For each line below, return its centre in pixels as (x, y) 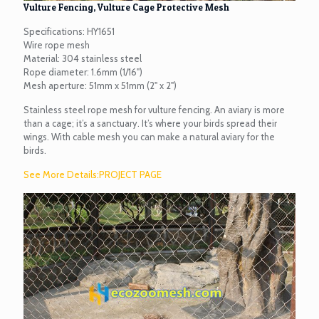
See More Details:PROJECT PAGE (93, 175)
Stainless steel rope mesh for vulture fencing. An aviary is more (154, 110)
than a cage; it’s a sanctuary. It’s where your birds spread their (150, 124)
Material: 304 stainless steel (83, 59)
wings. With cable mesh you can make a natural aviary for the (149, 137)
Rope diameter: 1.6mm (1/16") (83, 72)
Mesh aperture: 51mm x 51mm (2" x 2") (100, 86)
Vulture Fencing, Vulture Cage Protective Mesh (126, 7)
